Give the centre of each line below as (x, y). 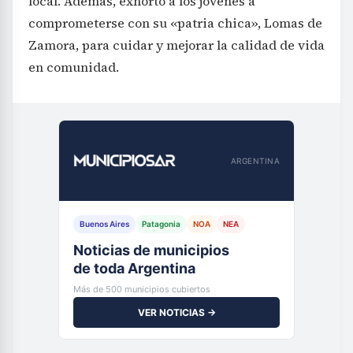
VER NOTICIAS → (176, 313)
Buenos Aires (104, 224)
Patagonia (161, 224)
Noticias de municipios (151, 251)
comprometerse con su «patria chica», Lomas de (175, 23)
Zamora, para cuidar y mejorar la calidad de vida (176, 45)
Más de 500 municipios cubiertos (142, 290)
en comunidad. (74, 67)
